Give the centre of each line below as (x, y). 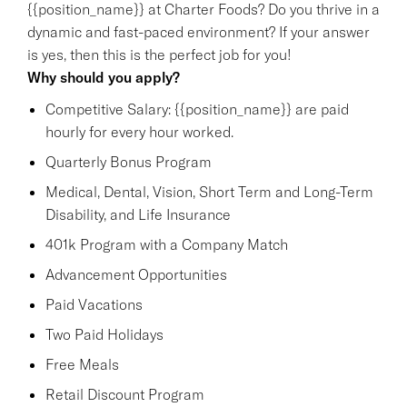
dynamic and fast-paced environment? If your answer (199, 31)
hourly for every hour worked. (139, 131)
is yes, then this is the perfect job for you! (159, 54)
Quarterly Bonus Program (129, 161)
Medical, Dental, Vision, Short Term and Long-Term (209, 191)
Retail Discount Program (125, 394)
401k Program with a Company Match (167, 244)
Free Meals (82, 364)
